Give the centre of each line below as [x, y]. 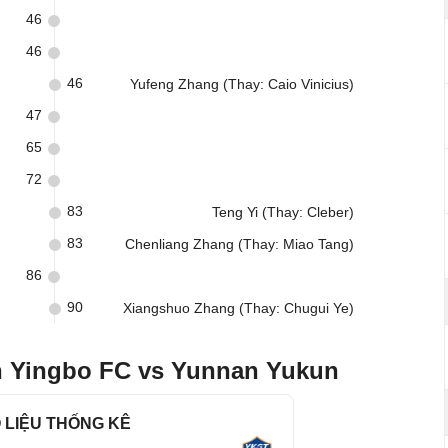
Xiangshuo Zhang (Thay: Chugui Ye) [238, 308]
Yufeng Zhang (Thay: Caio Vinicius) [242, 84]
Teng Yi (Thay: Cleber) [283, 212]
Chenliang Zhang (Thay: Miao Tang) [239, 244]
